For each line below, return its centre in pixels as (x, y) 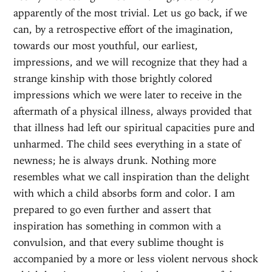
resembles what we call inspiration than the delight (132, 176)
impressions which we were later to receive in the (128, 94)
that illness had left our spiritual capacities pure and (134, 127)
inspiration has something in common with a (117, 226)
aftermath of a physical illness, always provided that (133, 111)
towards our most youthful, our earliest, (106, 45)
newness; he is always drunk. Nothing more (115, 160)
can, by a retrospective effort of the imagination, (124, 29)
